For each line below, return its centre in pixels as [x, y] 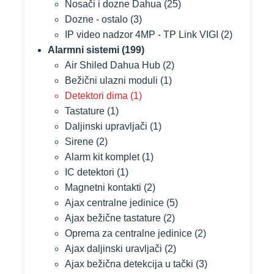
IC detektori [90, 172]
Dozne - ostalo [96, 19]
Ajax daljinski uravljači [113, 249]
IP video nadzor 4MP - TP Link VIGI [142, 35]
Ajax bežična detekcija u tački [129, 264]
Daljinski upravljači [106, 126]
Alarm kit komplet [102, 157]
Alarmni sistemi [83, 50]
